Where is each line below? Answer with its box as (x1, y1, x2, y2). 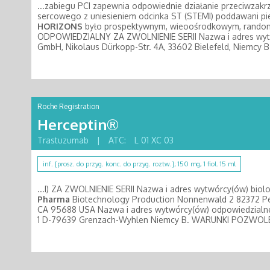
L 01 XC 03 (134, 135, 174, 145)
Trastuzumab (37, 135, 89, 145)
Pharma (37, 194, 70, 204)
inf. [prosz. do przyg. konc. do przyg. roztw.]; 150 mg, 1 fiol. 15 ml (43, 160, 236, 168)
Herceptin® (37, 115, 119, 134)
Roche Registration (37, 102, 99, 111)
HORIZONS (37, 21, 83, 31)
